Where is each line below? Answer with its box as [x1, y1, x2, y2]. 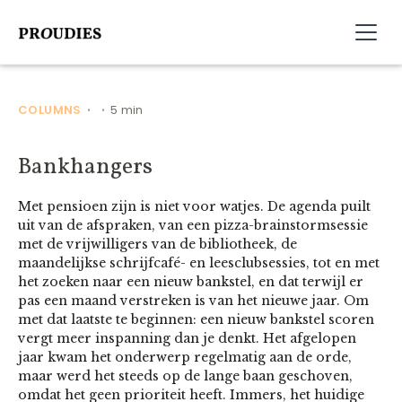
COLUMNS [18, 101, 82, 118]
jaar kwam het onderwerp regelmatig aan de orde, [18, 349, 352, 365]
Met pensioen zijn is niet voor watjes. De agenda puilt [18, 198, 371, 214]
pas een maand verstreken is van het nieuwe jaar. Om [18, 293, 369, 309]
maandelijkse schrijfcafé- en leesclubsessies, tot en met [18, 255, 380, 271]
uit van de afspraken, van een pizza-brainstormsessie [18, 217, 368, 233]
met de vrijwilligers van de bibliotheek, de [18, 236, 297, 252]
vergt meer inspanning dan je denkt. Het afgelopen [18, 330, 356, 346]
